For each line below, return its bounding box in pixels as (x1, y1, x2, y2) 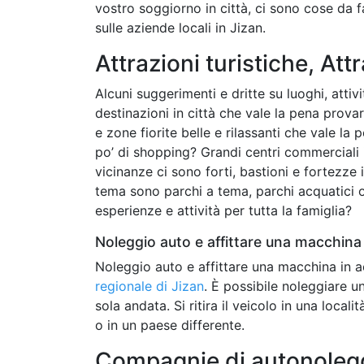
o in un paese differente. (95, 316, 245, 333)
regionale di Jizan (95, 277, 204, 294)
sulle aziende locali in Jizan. (95, 19, 266, 36)
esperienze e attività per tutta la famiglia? (95, 201, 352, 219)
